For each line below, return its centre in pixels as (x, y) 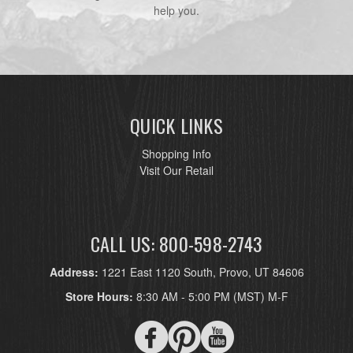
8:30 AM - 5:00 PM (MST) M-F (212, 297)
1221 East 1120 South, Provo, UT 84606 (203, 272)
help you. (176, 11)
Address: (75, 272)
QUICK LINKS (176, 126)
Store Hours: (100, 297)
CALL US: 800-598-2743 (176, 244)
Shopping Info (176, 154)
